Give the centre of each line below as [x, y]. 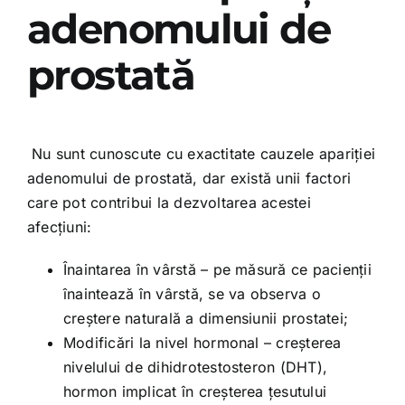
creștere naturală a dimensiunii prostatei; [206, 319]
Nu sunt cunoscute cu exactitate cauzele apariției [203, 154]
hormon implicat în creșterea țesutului [195, 392]
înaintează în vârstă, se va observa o [192, 294]
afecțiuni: [59, 227]
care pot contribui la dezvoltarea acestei [169, 203]
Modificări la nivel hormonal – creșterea [202, 343]
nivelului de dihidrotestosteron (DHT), [195, 367]
